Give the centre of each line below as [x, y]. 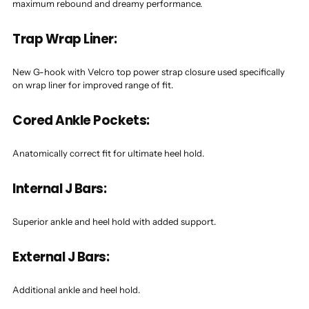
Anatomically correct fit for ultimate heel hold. [108, 153]
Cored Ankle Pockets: [81, 121]
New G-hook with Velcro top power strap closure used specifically [149, 72]
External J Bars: [61, 257]
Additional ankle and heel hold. [76, 290]
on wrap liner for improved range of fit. [93, 85]
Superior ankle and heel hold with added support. [114, 222]
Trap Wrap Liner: [65, 39]
